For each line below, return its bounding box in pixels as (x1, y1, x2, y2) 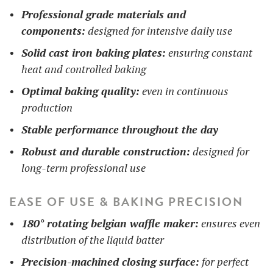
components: (21, 23, 85, 38)
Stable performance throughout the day (21, 121, 218, 136)
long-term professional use (21, 160, 146, 175)
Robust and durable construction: (21, 143, 190, 158)
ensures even (199, 215, 260, 230)
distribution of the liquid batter (21, 232, 164, 247)
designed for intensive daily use (85, 23, 232, 38)
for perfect (199, 253, 249, 269)
